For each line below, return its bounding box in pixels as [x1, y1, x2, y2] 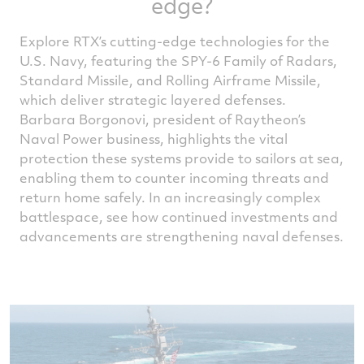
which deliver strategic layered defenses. [19, 90, 286, 109]
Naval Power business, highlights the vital [19, 129, 288, 148]
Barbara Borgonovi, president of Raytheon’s [19, 110, 305, 128]
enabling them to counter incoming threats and [19, 168, 329, 187]
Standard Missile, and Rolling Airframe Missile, [19, 71, 321, 89]
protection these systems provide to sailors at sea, [19, 149, 344, 167]
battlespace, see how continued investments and [19, 207, 338, 226]
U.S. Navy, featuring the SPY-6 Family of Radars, [19, 51, 337, 70]
